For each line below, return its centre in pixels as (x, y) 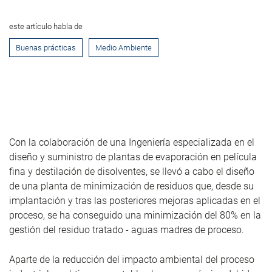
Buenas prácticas (46, 47)
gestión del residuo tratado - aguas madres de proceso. (127, 229)
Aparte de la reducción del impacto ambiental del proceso (132, 259)
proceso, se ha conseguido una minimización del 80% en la (135, 215)
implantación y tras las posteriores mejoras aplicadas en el (135, 200)
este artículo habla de (46, 26)
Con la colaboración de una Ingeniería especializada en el (132, 142)
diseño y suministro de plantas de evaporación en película (133, 157)
